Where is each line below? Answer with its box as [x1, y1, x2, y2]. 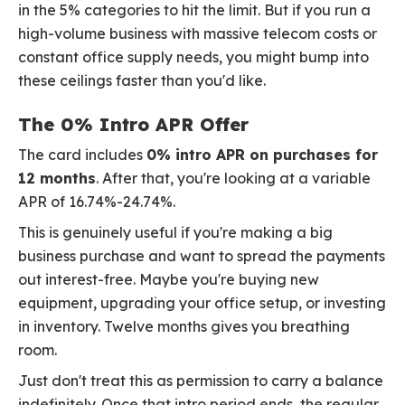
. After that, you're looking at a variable [96, 169, 371, 188]
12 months [18, 169, 96, 188]
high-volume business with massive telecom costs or [18, 24, 377, 43]
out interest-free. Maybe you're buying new [18, 270, 319, 289]
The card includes [18, 146, 146, 165]
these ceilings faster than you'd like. [18, 71, 266, 90]
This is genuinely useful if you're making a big [18, 223, 333, 242]
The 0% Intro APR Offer [18, 113, 249, 137]
